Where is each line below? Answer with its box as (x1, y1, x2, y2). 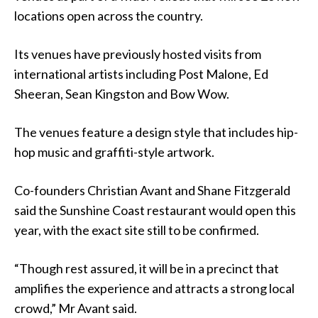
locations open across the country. (14, 8, 203, 24)
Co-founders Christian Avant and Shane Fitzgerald (14, 182, 290, 199)
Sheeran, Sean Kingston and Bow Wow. (14, 86, 229, 102)
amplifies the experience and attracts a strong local (14, 280, 295, 297)
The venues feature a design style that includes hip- (14, 124, 298, 141)
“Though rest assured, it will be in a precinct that (14, 261, 279, 277)
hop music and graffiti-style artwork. (14, 144, 214, 160)
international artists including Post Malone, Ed (14, 66, 268, 82)
